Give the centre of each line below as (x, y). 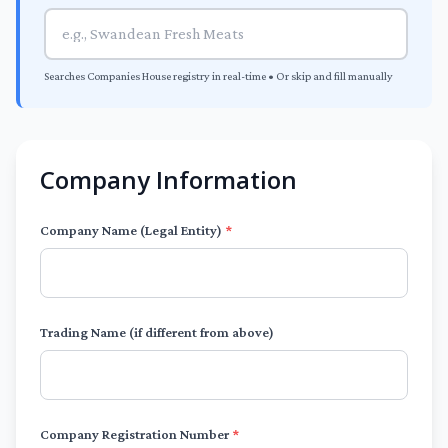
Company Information (168, 179)
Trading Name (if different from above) (157, 332)
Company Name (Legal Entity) (132, 230)
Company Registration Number (136, 434)
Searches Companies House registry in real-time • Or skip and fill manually (218, 76)
